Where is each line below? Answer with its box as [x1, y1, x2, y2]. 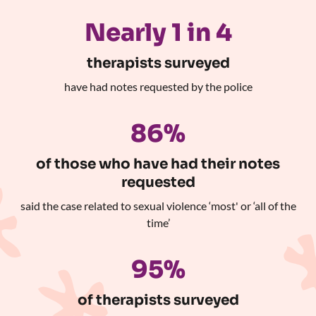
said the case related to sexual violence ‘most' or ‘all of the [20, 198, 296, 212]
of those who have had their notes [36, 154, 280, 173]
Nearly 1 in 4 [84, 17, 232, 48]
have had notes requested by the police [63, 79, 253, 93]
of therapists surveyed [77, 291, 239, 309]
